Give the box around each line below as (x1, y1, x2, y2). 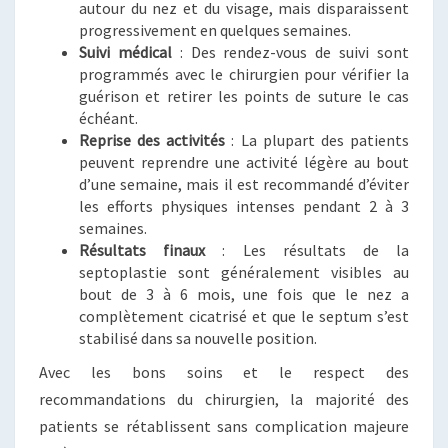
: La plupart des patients (225, 130, 410, 150)
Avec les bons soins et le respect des (39, 362, 409, 382)
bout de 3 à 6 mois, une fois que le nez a (79, 284, 409, 304)
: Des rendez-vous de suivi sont (171, 42, 410, 62)
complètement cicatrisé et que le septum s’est (79, 306, 409, 326)
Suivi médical (79, 42, 172, 62)
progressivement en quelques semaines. (79, 20, 351, 40)
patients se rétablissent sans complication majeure (39, 416, 409, 436)
